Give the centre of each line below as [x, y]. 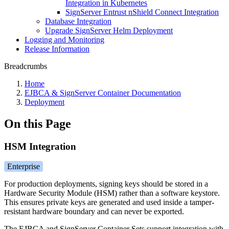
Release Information [57, 49]
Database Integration [78, 21]
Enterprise [24, 166]
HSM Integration [40, 146]
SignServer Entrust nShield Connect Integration [142, 12]
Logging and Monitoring [64, 40]
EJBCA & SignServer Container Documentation [103, 93]
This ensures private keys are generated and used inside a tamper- [109, 202]
